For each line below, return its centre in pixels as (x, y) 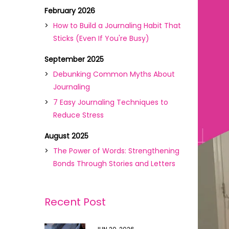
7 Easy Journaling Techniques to (111, 102)
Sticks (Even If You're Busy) (101, 38)
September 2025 (74, 59)
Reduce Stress (78, 115)
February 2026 (70, 11)
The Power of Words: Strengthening (116, 151)
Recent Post (75, 202)
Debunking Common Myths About (114, 74)
